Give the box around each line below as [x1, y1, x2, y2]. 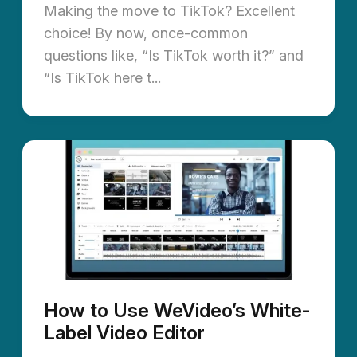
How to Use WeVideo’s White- [44, 299, 311, 323]
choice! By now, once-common [44, 24, 248, 41]
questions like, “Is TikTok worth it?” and [44, 46, 304, 64]
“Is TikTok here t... [44, 69, 161, 86]
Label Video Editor [44, 321, 205, 345]
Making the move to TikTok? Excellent [44, 2, 295, 19]
